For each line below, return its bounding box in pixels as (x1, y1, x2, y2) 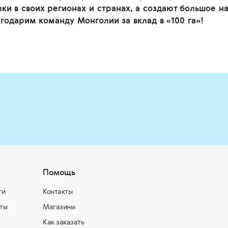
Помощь (43, 166, 75, 178)
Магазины (43, 202, 75, 211)
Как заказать (43, 217, 84, 226)
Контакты (43, 187, 72, 196)
